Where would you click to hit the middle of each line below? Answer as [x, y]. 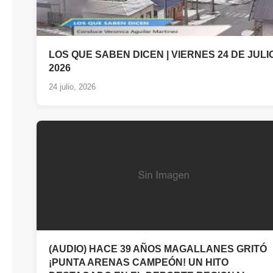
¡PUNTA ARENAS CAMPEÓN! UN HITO [139, 262]
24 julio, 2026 [72, 87]
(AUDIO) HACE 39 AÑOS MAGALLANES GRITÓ [158, 249]
